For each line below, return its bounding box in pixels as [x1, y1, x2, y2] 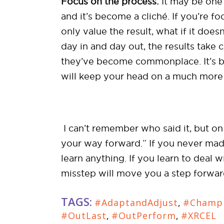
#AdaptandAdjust [94, 196, 178, 208]
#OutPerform [111, 209, 176, 221]
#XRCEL [181, 209, 216, 221]
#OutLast [61, 209, 106, 221]
